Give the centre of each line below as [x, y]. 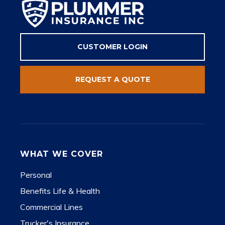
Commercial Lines [51, 207]
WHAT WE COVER [62, 154]
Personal [36, 175]
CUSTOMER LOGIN [113, 47]
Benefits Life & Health [60, 191]
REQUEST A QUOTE [113, 79]
